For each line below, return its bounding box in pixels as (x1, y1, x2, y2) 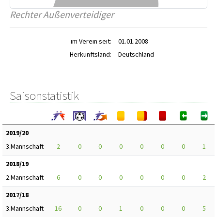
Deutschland (118, 50, 154, 59)
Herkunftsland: (70, 50, 111, 59)
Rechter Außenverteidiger (10, 8, 114, 20)
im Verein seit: (71, 37, 111, 46)
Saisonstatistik (10, 88, 79, 103)
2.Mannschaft (6, 173, 44, 182)
